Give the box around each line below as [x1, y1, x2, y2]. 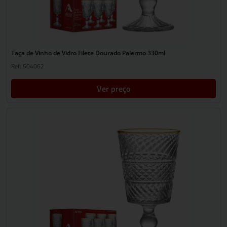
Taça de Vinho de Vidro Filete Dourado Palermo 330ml [11, 49, 165, 57]
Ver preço [97, 83, 130, 95]
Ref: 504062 [11, 61, 44, 71]
